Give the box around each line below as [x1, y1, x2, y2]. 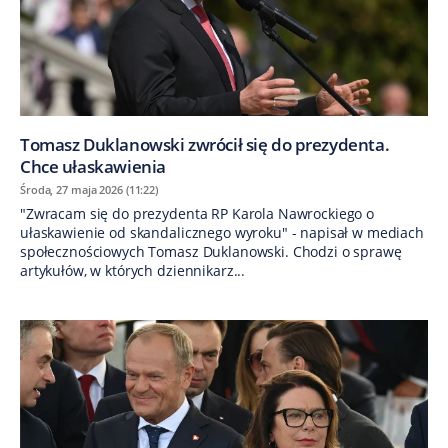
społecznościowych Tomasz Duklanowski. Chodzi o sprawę [20, 242, 402, 262]
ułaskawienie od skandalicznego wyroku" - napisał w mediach [20, 223, 424, 243]
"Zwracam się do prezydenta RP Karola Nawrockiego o [20, 204, 374, 224]
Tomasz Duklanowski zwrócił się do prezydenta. [20, 133, 390, 157]
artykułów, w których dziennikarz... [20, 261, 246, 281]
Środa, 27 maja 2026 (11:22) [20, 182, 159, 198]
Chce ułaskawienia [20, 155, 166, 179]
